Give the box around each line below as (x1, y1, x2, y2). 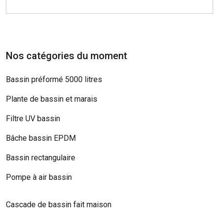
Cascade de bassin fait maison (6, 199, 111, 209)
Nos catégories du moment (6, 49, 127, 62)
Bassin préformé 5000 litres (6, 74, 102, 84)
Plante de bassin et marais (6, 94, 97, 104)
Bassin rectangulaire (6, 153, 75, 162)
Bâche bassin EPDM (6, 133, 76, 143)
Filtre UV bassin (6, 113, 60, 123)
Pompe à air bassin (6, 172, 72, 182)
